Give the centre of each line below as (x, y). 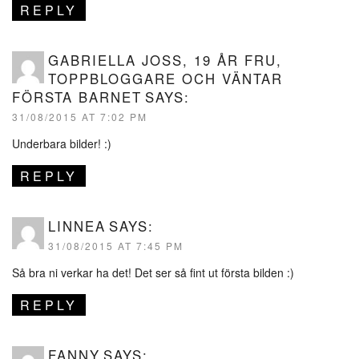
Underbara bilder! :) (62, 144)
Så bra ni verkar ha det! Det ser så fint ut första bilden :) (153, 273)
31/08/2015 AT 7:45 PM (116, 246)
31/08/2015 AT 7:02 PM (80, 117)
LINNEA (77, 226)
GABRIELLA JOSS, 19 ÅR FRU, (165, 61)
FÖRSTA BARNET (77, 97)
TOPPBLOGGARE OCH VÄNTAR (165, 79)
